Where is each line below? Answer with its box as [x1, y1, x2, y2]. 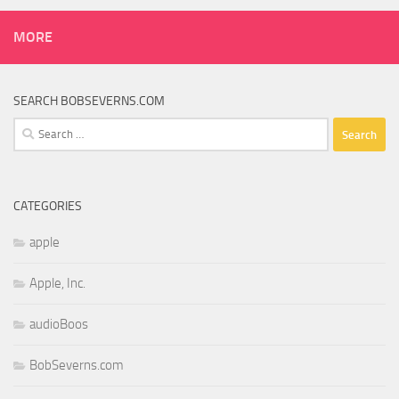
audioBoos [29, 316, 88, 333]
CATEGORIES [13, 199, 82, 215]
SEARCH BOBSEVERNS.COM [13, 94, 165, 110]
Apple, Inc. [29, 275, 85, 292]
